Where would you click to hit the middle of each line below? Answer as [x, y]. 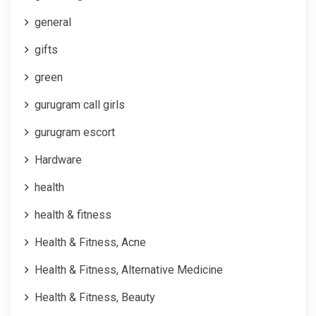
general [53, 22]
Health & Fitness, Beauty [95, 297]
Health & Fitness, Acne [90, 242]
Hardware [58, 159]
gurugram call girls [80, 104]
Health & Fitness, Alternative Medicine [129, 269]
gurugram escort [75, 132]
